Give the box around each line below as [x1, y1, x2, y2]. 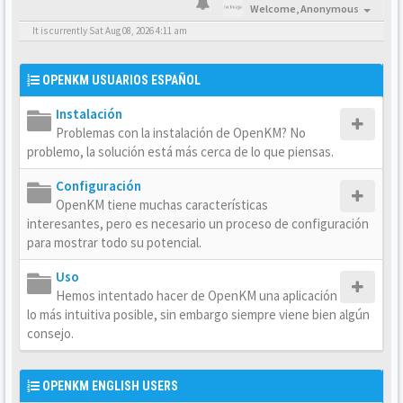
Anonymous [300, 2, 359, 15]
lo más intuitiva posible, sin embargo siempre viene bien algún [27, 306, 370, 323]
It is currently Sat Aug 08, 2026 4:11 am [32, 24, 187, 37]
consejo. [27, 325, 74, 342]
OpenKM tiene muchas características [56, 196, 268, 213]
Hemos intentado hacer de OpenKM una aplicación [56, 287, 337, 304]
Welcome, [250, 2, 300, 15]
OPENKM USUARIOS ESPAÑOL [42, 73, 201, 87]
